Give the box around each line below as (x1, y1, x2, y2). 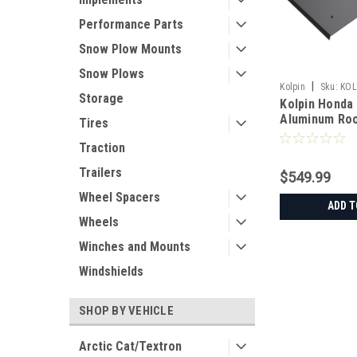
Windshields (79, 264, 143, 279)
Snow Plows (79, 66, 144, 81)
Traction (79, 140, 125, 155)
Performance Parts (79, 17, 183, 32)
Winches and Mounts (79, 239, 190, 254)
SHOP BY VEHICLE (79, 304, 174, 318)
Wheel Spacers (79, 190, 160, 205)
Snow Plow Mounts (79, 41, 182, 57)
